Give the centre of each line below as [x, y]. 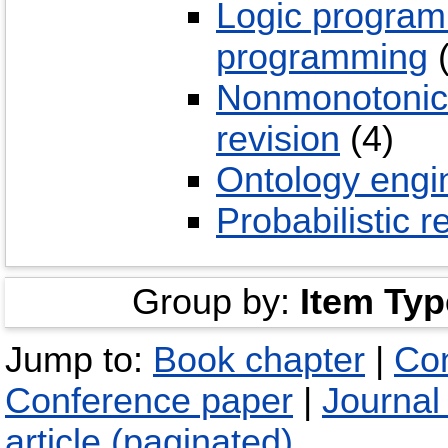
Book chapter [259, 360]
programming [322, 56]
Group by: [215, 302]
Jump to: [79, 360]
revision [278, 138]
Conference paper [149, 401]
